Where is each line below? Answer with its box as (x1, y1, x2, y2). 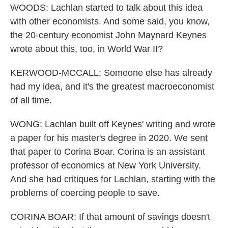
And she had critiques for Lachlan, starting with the (10, 174, 215, 184)
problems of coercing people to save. (10, 188, 160, 198)
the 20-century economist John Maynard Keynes (10, 30, 207, 40)
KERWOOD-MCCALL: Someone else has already (10, 68, 212, 78)
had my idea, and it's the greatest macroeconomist (10, 81, 214, 92)
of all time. (10, 95, 52, 105)
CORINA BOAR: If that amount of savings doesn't (10, 212, 210, 222)
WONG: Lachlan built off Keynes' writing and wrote (10, 119, 215, 129)
